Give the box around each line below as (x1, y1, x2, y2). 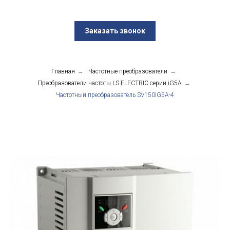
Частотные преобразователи (88, 68, 167, 75)
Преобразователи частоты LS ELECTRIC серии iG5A (37, 80, 182, 87)
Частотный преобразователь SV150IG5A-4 (56, 91, 174, 99)
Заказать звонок (85, 27, 145, 35)
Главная (51, 68, 75, 75)
